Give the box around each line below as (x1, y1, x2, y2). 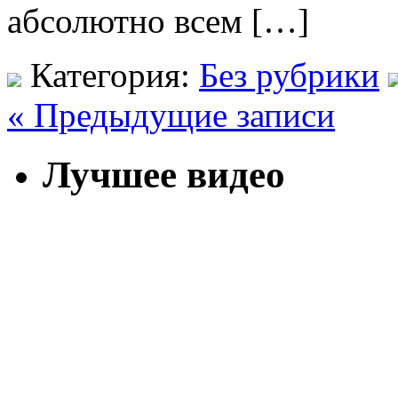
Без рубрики (199, 55, 379, 94)
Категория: (21, 55, 199, 94)
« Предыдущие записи (7, 95, 335, 134)
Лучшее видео (43, 153, 285, 195)
